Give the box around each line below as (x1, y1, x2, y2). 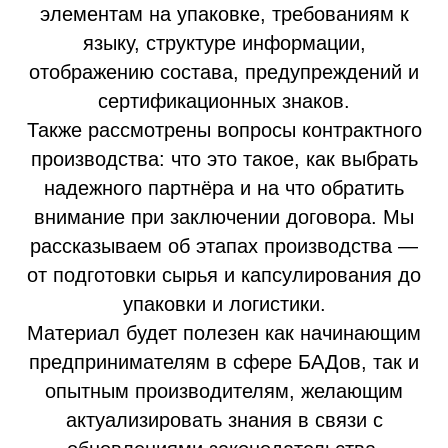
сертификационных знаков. (98, 90, 350, 112)
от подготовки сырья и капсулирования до (27, 264, 421, 286)
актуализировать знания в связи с (65, 409, 383, 431)
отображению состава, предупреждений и (29, 61, 419, 83)
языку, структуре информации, (82, 32, 366, 54)
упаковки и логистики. (122, 293, 326, 315)
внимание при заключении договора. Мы (34, 206, 414, 228)
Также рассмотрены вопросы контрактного (26, 119, 422, 141)
